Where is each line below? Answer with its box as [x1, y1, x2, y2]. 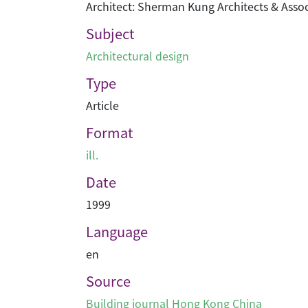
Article [86, 97, 119, 113]
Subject [86, 23, 135, 43]
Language [86, 221, 148, 241]
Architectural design [86, 47, 189, 64]
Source [86, 271, 131, 291]
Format [86, 122, 133, 142]
